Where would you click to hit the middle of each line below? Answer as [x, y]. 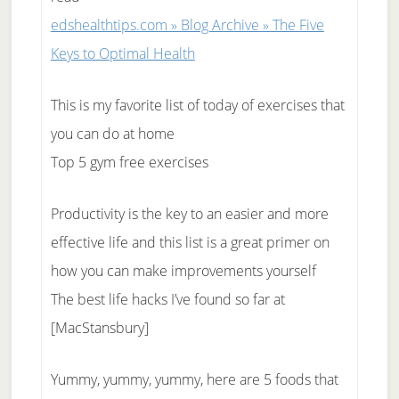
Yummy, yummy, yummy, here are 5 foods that [194, 379]
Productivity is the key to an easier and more [189, 214]
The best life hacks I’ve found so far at [167, 299]
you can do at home [112, 134]
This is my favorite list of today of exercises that [197, 105]
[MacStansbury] [99, 328]
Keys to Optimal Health [122, 53]
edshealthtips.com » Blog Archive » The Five [187, 25]
